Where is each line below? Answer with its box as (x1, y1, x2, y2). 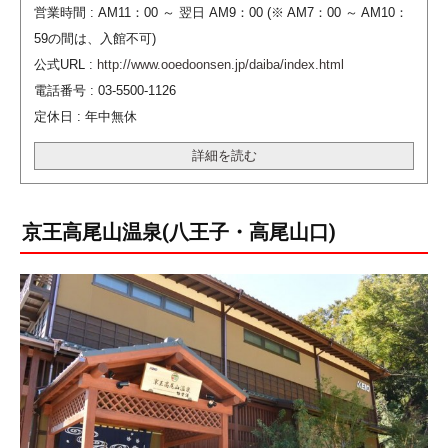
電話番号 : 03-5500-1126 (33, 83, 176, 98)
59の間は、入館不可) (33, 31, 156, 46)
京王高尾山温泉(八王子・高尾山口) (22, 220, 336, 244)
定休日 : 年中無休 (33, 109, 137, 124)
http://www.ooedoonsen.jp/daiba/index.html (96, 57, 344, 72)
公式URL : (33, 57, 97, 72)
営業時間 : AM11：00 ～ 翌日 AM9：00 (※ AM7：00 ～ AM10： (33, 5, 408, 20)
